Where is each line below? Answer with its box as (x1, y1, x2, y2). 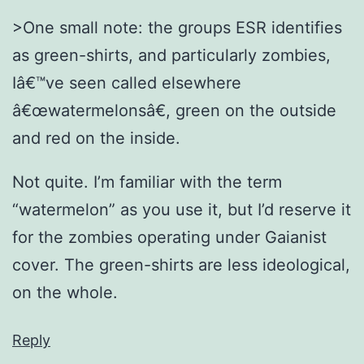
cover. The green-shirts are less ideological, (12, 254, 350, 275)
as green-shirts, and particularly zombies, (12, 45, 331, 65)
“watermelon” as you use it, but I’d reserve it (12, 199, 351, 219)
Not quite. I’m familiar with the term (12, 171, 282, 192)
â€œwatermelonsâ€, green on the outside (12, 100, 336, 120)
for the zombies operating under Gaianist (12, 227, 327, 247)
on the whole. (12, 282, 118, 302)
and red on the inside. (12, 128, 180, 148)
